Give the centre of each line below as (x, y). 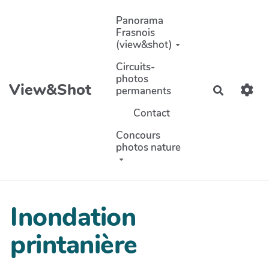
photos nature (149, 147)
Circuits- (136, 67)
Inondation (73, 218)
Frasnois (136, 32)
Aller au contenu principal (73, 14)
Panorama (140, 20)
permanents (144, 91)
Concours (138, 135)
